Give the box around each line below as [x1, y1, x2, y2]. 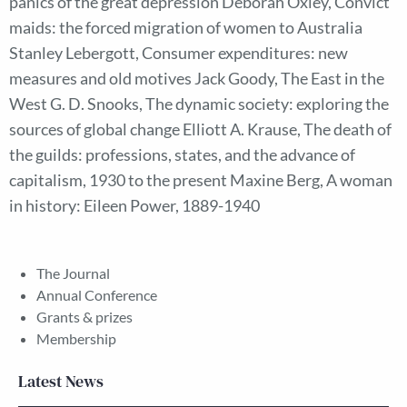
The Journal [36, 264, 110, 282]
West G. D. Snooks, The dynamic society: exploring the [9, 94, 389, 114]
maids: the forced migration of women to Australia [9, 18, 362, 37]
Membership [36, 330, 116, 347]
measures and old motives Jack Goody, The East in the [9, 69, 384, 88]
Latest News [18, 371, 104, 392]
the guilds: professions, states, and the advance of [9, 145, 355, 164]
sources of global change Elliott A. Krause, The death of [9, 120, 392, 139]
